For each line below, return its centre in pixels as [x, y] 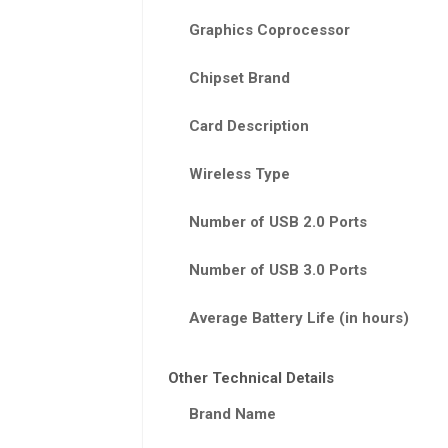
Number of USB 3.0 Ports [277, 269]
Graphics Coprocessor [269, 29]
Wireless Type [239, 173]
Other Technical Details [250, 378]
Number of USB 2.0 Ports [277, 221]
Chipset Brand [239, 77]
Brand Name [232, 414]
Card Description [248, 125]
